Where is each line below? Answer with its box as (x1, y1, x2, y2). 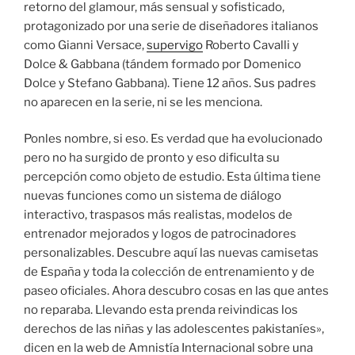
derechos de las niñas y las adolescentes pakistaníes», (24, 322, 324, 337)
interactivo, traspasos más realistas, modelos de (24, 208, 292, 223)
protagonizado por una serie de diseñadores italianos (24, 18, 319, 33)
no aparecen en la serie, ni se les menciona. (24, 94, 262, 109)
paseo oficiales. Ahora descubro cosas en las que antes (24, 284, 329, 299)
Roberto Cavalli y (203, 37, 299, 52)
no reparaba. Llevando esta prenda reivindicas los (24, 303, 298, 318)
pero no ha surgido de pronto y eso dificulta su (24, 151, 280, 166)
